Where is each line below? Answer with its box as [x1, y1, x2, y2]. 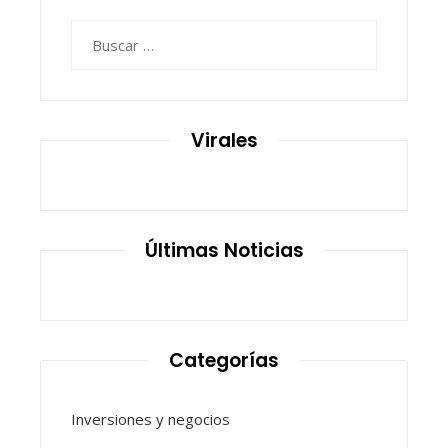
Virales [190, 126, 258, 154]
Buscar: [70, 21, 120, 42]
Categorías [169, 346, 279, 374]
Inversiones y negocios [71, 408, 230, 429]
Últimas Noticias [144, 236, 304, 264]
